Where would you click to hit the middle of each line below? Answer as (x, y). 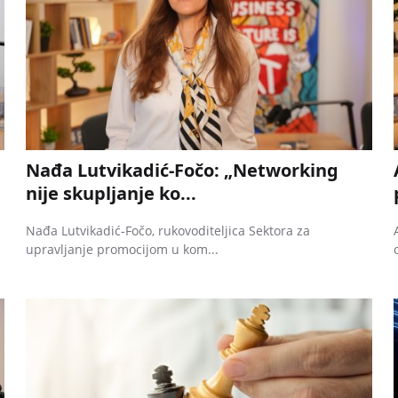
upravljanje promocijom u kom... (123, 249)
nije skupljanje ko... (111, 193)
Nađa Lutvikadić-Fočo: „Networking (183, 170)
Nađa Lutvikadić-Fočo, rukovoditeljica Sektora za (168, 230)
